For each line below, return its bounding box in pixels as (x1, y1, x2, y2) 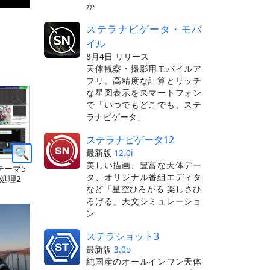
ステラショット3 (86, 229, 159, 243)
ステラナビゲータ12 (86, 133, 174, 146)
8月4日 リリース (86, 50, 149, 62)
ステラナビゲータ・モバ (86, 22, 201, 36)
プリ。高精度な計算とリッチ (86, 74, 201, 86)
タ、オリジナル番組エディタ (86, 171, 201, 183)
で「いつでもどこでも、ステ (86, 98, 201, 110)
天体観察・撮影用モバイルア (86, 62, 201, 74)
